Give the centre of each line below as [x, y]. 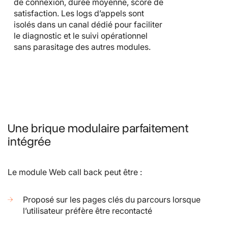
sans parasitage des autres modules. [82, 47]
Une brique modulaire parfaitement [98, 129]
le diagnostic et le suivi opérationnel [81, 36]
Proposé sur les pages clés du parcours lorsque [112, 200]
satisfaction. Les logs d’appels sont [79, 13]
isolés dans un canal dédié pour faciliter [88, 25]
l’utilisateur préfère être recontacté [88, 211]
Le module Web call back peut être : [75, 172]
